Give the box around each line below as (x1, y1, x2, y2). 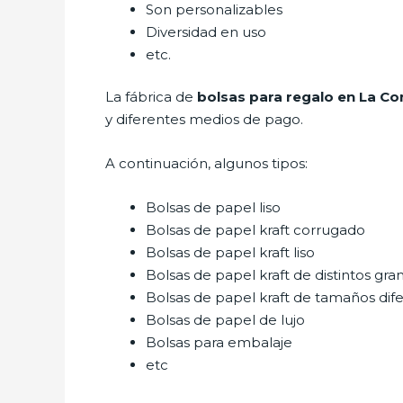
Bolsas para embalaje (146, 334, 296, 351)
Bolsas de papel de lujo (146, 311, 305, 328)
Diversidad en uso (146, 22, 270, 40)
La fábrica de (105, 88, 198, 105)
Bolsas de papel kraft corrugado (146, 221, 365, 238)
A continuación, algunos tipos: (105, 155, 311, 172)
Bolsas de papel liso (146, 199, 284, 216)
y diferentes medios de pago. (105, 111, 303, 128)
